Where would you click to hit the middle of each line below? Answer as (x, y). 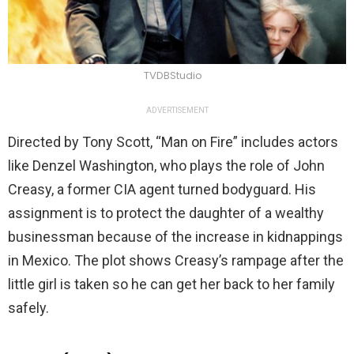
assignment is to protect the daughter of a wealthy (166, 213)
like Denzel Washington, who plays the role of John (166, 165)
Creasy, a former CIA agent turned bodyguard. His (162, 189)
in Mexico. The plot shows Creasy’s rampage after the (176, 260)
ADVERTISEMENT (177, 110)
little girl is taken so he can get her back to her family (171, 284)
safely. (28, 307)
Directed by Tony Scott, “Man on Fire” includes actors (173, 141)
